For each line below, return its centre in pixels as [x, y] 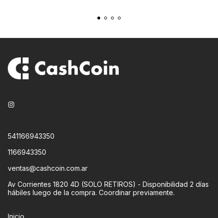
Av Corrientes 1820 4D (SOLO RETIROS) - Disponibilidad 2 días [108, 184]
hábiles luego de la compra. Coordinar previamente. [91, 193]
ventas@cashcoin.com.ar [48, 168]
